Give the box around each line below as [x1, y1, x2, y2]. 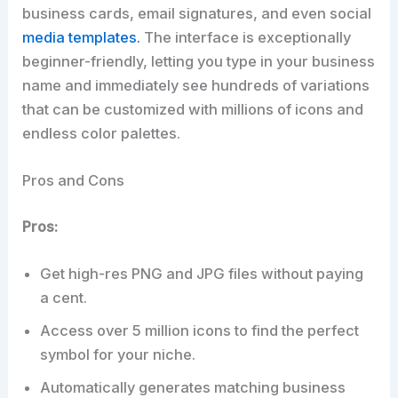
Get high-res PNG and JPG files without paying [40, 264, 364, 283]
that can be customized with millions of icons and [22, 99, 364, 118]
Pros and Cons [22, 171, 125, 190]
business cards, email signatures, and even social [22, 4, 372, 22]
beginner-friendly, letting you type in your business [22, 52, 376, 70]
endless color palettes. [22, 123, 181, 142]
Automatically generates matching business [40, 378, 346, 396]
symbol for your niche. [40, 345, 196, 363]
